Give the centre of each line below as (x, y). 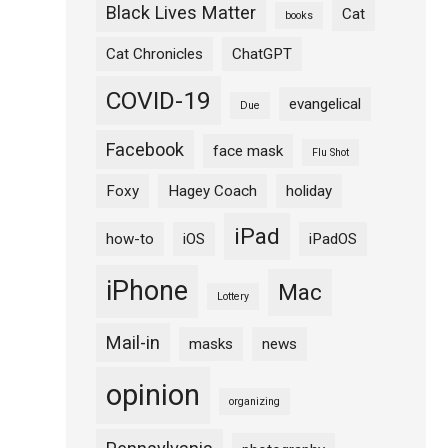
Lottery (232, 296)
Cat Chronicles (154, 53)
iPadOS (332, 238)
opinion (152, 394)
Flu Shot (330, 152)
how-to (129, 238)
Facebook (144, 149)
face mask (247, 150)
